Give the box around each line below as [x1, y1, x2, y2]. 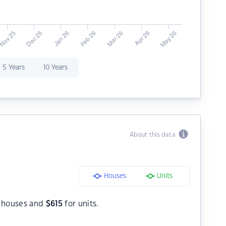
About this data [129, 132, 179, 138]
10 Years [43, 65, 68, 71]
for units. [62, 200, 99, 208]
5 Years [2, 65, 25, 71]
